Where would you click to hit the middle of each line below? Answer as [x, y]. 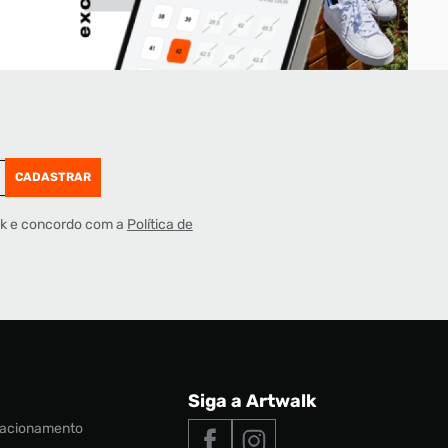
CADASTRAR [52, 177]
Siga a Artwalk [252, 400]
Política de [159, 224]
